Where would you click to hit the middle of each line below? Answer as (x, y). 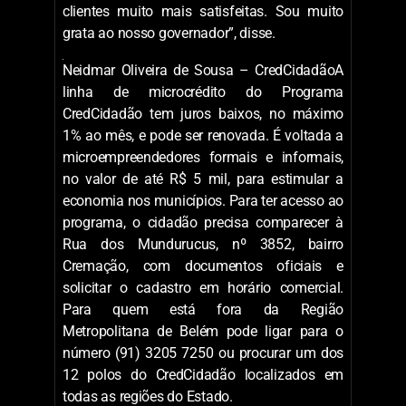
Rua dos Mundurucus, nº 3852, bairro (203, 244)
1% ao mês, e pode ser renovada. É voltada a (203, 135)
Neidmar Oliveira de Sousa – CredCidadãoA (203, 70)
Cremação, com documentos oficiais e (203, 266)
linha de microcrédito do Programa (203, 92)
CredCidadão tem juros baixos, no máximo (203, 113)
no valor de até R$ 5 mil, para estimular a (203, 179)
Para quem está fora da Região (203, 309)
